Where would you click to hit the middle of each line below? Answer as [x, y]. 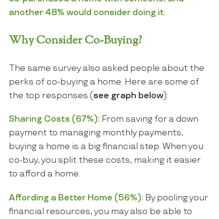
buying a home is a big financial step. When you [106, 147]
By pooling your [175, 198]
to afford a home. [44, 174]
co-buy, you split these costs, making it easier [104, 161]
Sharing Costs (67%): [54, 120]
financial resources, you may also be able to [100, 211]
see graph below [128, 96]
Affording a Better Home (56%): [76, 198]
